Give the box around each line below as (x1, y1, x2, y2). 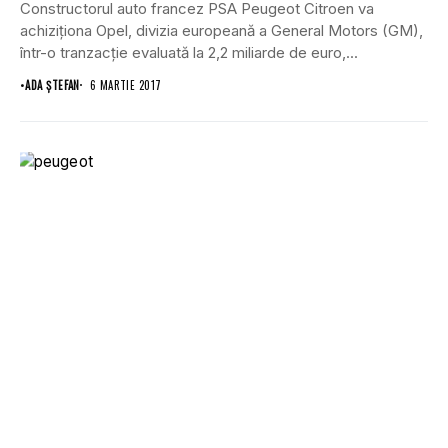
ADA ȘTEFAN (25, 76, 80, 93)
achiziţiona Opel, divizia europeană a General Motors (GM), (20, 20, 423, 40)
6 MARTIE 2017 (89, 76, 162, 93)
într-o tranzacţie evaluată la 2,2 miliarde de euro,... (20, 42, 358, 62)
